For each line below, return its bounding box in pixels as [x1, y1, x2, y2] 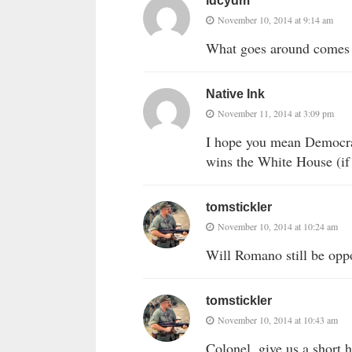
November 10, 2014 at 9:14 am [218, 13, 333, 27]
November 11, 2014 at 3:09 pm [218, 107, 334, 120]
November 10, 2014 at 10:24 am [218, 220, 338, 233]
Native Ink [206, 87, 265, 101]
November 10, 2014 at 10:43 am [218, 313, 338, 327]
